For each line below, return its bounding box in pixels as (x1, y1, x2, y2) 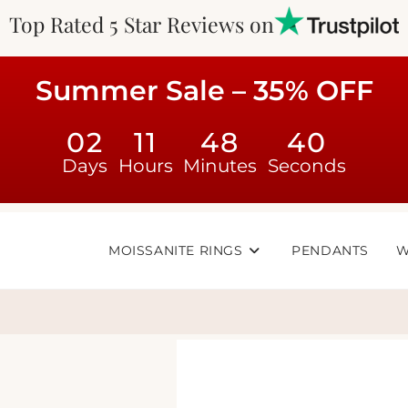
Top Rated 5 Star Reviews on (8, 9, 274, 38)
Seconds (267, 155, 346, 177)
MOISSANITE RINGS (107, 242, 243, 259)
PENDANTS (291, 242, 369, 259)
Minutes (183, 155, 258, 177)
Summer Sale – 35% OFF (35, 74, 373, 107)
